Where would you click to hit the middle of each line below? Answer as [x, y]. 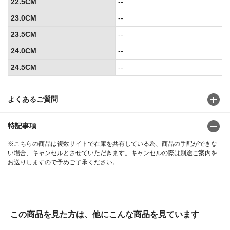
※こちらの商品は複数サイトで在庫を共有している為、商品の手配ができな [112, 144]
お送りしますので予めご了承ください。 [63, 162]
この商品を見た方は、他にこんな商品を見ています [105, 215]
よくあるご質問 [33, 99]
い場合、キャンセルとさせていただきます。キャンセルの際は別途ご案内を [112, 153]
